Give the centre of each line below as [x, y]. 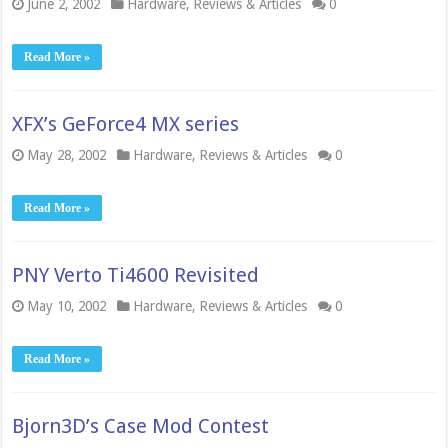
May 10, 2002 [67, 306]
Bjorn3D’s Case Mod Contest [141, 426]
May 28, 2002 [67, 155]
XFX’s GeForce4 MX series [126, 124]
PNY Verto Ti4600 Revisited [136, 275]
